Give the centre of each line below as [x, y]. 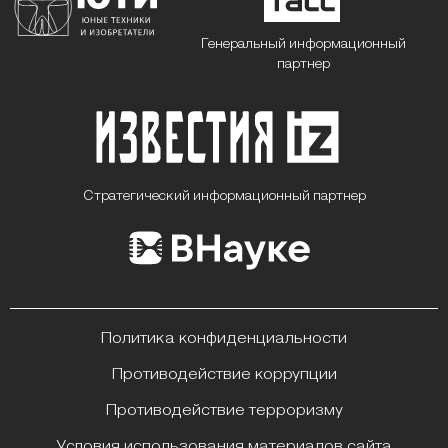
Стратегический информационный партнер [224, 196]
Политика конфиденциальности [224, 339]
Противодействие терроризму [224, 411]
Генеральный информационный [303, 44]
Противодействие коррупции [224, 375]
